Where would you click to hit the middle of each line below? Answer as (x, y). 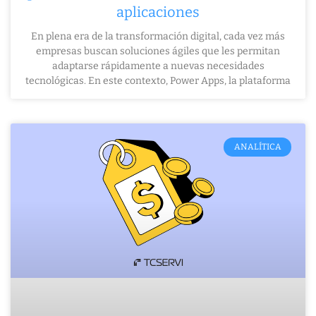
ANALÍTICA (257, 147)
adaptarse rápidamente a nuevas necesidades (158, 66)
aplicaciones (158, 12)
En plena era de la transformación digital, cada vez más (158, 37)
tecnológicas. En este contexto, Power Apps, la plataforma (158, 81)
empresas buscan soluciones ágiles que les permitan (158, 51)
